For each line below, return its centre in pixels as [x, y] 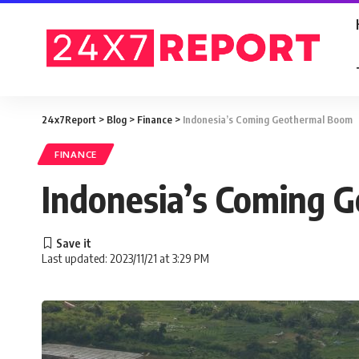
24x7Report [69, 119]
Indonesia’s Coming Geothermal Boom [268, 119]
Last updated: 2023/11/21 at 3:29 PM [125, 258]
